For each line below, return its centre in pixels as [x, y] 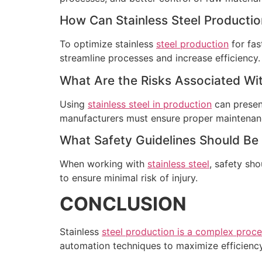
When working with [104, 164]
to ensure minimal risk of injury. [129, 178]
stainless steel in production [150, 104]
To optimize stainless [108, 44]
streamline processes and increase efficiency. [160, 58]
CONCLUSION [123, 204]
